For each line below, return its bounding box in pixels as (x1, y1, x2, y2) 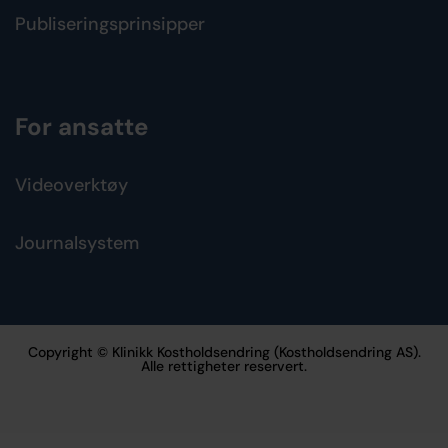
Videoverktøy (15, 172, 128, 197)
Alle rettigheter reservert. (141, 356, 307, 375)
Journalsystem (15, 230, 139, 255)
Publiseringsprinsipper (15, 11, 205, 36)
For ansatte (15, 110, 148, 142)
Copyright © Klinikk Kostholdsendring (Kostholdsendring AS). (27, 342, 421, 361)
